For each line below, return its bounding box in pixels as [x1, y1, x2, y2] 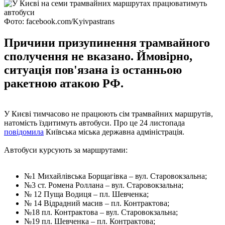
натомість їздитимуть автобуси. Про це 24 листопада [4, 118, 185, 127]
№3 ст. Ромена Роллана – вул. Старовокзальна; [24, 180, 183, 189]
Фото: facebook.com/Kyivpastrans [4, 17, 115, 26]
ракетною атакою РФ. [4, 76, 124, 90]
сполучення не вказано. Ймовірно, [4, 49, 192, 63]
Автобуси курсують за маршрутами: [4, 145, 128, 154]
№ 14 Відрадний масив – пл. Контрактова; [24, 198, 169, 207]
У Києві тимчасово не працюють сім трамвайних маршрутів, [4, 109, 213, 118]
